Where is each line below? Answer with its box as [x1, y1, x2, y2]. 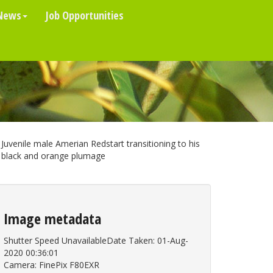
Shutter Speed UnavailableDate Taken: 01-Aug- [4, 235, 188, 246]
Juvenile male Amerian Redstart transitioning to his [1, 138, 200, 149]
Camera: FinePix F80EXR [4, 259, 99, 271]
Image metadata [4, 208, 101, 229]
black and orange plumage [1, 150, 105, 161]
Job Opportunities [46, 8, 124, 23]
